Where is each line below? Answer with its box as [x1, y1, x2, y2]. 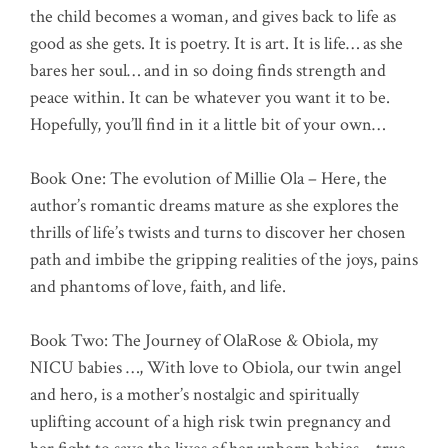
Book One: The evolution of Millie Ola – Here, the [30, 166, 387, 190]
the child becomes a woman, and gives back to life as [30, 4, 396, 28]
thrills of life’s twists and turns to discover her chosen [30, 220, 406, 244]
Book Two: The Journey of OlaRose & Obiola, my [30, 328, 378, 352]
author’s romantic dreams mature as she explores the [30, 193, 399, 217]
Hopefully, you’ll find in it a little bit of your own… [30, 112, 385, 136]
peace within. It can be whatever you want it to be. [30, 85, 390, 109]
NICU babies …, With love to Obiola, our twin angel [30, 355, 401, 379]
